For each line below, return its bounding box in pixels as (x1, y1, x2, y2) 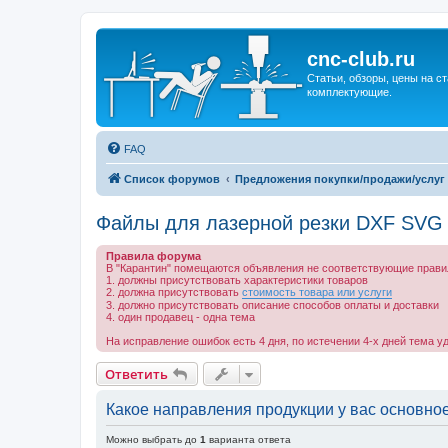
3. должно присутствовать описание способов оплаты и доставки (106, 299, 439, 311)
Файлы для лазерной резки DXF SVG (96, 212, 443, 234)
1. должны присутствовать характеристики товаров (106, 274, 368, 286)
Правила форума (106, 250, 201, 262)
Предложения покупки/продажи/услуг (235, 173, 445, 185)
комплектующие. (307, 86, 392, 98)
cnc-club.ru (307, 48, 415, 70)
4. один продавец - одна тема (106, 311, 255, 323)
